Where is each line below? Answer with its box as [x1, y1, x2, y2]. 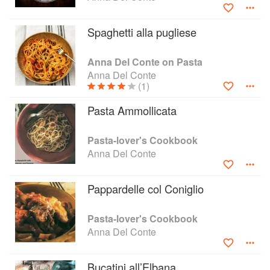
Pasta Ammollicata [87, 102, 177, 118]
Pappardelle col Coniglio [87, 181, 204, 196]
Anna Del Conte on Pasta [87, 55, 202, 69]
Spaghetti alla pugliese [87, 24, 196, 40]
